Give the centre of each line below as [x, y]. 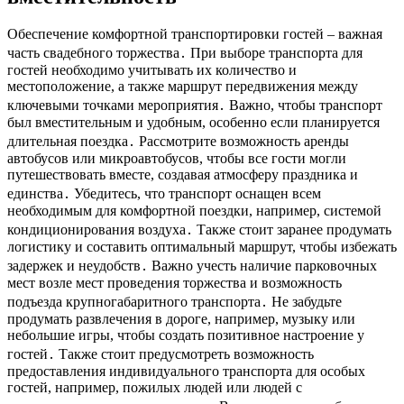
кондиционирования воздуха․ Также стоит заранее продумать [199, 230]
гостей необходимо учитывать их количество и [152, 70]
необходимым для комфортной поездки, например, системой [194, 211]
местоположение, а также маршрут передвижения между [183, 87]
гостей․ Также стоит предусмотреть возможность [161, 354]
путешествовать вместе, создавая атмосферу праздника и [183, 175]
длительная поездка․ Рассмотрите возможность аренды [178, 142]
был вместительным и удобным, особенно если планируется [193, 123]
